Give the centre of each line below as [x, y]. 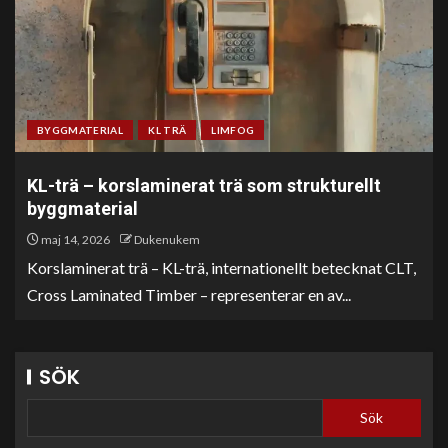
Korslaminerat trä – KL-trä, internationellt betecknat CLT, [221, 267]
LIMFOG [233, 129]
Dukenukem [167, 239]
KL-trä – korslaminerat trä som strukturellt [204, 185]
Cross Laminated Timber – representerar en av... [189, 294]
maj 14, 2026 [74, 239]
